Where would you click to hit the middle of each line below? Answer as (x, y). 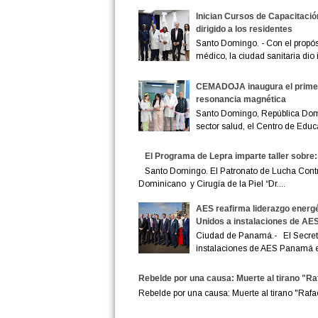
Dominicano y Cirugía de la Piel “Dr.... (212, 183)
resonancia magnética (241, 99)
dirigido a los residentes (245, 29)
